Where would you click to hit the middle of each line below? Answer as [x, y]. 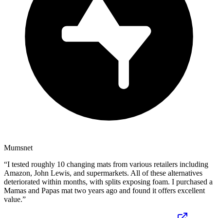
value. [13, 199]
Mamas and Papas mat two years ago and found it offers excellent [104, 190]
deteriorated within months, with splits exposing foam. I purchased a [108, 182]
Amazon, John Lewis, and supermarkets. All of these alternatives [103, 173]
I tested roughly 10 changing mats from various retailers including [108, 164]
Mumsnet [18, 147]
